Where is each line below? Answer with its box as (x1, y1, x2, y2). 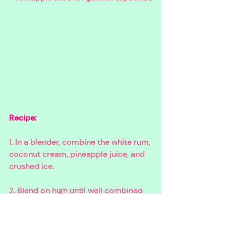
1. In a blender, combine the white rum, (9, 136, 152, 147)
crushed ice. (9, 160, 54, 172)
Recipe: (9, 112, 37, 123)
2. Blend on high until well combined (9, 185, 145, 196)
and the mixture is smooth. (9, 197, 109, 208)
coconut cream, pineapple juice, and (9, 148, 147, 159)
